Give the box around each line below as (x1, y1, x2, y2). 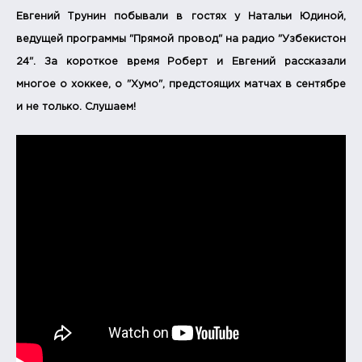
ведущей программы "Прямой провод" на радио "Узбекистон (16, 34, 346, 44)
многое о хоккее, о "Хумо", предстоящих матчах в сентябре (16, 79, 346, 89)
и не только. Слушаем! (16, 102, 136, 112)
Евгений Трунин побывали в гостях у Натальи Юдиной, (16, 11, 346, 21)
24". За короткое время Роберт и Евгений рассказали (16, 57, 346, 66)
